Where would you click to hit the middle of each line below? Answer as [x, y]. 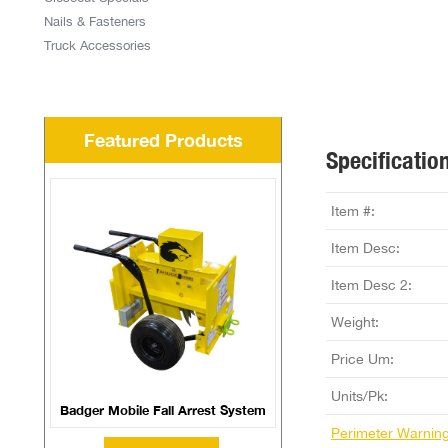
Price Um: [362, 359]
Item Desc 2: [371, 285]
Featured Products [163, 140]
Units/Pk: [359, 396]
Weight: [355, 322]
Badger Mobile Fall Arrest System [163, 410]
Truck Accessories [97, 45]
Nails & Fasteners [95, 21]
